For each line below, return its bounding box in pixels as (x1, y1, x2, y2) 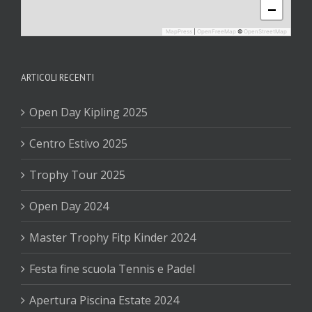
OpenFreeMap (197, 28, 236, 35)
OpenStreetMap (244, 28, 287, 35)
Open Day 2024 (29, 198, 109, 214)
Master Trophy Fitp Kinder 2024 (29, 230, 196, 245)
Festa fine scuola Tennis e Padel (29, 261, 195, 276)
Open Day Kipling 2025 (29, 104, 148, 120)
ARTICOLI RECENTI (21, 72, 94, 84)
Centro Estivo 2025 (29, 136, 127, 151)
